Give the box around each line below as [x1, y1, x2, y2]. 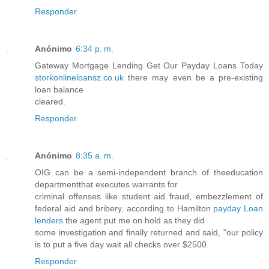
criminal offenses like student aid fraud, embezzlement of [35, 191, 263, 201]
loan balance [35, 84, 83, 94]
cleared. [35, 96, 65, 106]
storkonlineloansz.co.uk [35, 72, 124, 82]
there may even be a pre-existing [124, 72, 263, 82]
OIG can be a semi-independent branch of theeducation [35, 167, 263, 177]
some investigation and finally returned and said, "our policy [35, 227, 263, 237]
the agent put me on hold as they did [63, 215, 205, 225]
